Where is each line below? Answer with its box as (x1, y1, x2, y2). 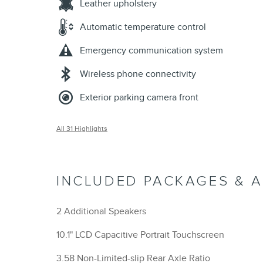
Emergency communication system (80, 45, 223, 57)
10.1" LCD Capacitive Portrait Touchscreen (56, 229, 224, 241)
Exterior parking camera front (80, 92, 198, 104)
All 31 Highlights (56, 124, 107, 133)
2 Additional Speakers (56, 205, 146, 218)
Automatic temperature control (80, 21, 206, 33)
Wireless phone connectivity (80, 68, 196, 80)
